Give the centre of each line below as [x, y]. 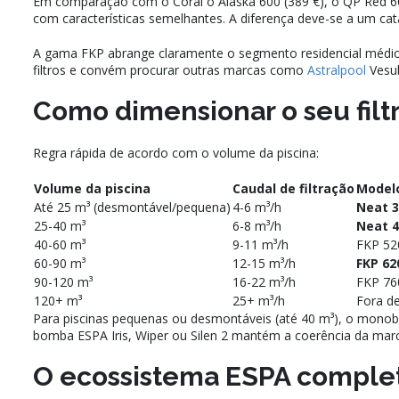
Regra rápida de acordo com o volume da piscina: [176, 153]
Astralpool [337, 70]
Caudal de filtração [293, 189]
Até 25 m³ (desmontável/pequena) [132, 208]
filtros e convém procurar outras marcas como [170, 70]
